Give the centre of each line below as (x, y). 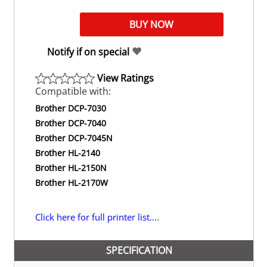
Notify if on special (89, 52)
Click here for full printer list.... (97, 217)
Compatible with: (73, 91)
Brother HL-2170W (71, 183)
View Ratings (125, 78)
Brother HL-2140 (67, 153)
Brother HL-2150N (71, 168)
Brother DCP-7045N (74, 138)
